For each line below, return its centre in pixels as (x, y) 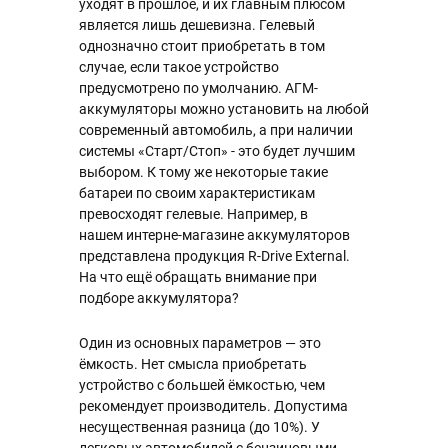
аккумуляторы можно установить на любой (224, 109)
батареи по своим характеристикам (197, 193)
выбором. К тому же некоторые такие (203, 172)
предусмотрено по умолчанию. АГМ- (198, 88)
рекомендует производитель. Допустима (213, 406)
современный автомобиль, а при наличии (216, 130)
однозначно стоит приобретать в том (202, 46)
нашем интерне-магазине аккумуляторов (214, 235)
